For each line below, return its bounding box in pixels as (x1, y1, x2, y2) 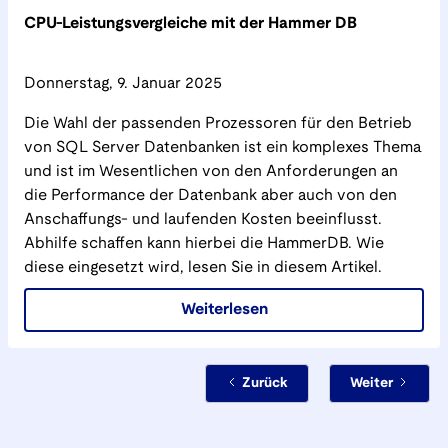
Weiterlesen (180, 302, 268, 317)
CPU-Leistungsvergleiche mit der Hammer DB (24, 16, 357, 31)
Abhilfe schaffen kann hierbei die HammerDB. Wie (24, 236, 384, 251)
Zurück (242, 377, 288, 390)
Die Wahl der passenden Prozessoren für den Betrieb (24, 116, 412, 131)
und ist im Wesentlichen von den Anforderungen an (24, 164, 398, 179)
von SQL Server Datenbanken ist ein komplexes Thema (24, 140, 422, 155)
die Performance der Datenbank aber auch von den (24, 188, 397, 203)
